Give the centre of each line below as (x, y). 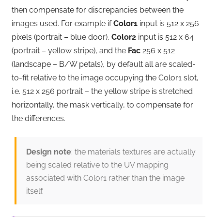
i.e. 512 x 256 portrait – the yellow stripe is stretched (102, 92)
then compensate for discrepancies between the (98, 10)
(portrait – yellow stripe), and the (70, 51)
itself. (35, 191)
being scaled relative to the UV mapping (97, 165)
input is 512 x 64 (165, 37)
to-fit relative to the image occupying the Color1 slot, (105, 78)
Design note (48, 152)
